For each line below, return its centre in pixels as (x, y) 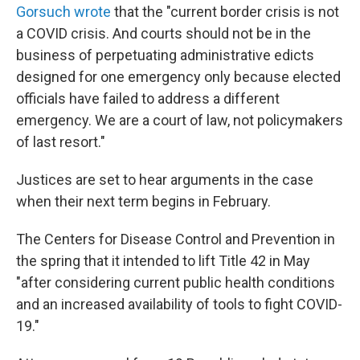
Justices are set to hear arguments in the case (165, 180)
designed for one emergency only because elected (178, 77)
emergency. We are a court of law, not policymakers (180, 120)
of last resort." (61, 142)
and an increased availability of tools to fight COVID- (179, 304)
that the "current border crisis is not (225, 12)
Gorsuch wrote (63, 12)
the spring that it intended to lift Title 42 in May (163, 261)
